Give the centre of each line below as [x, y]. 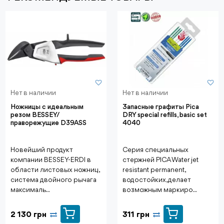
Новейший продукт [41, 150]
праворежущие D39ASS [48, 123]
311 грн [136, 215]
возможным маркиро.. [160, 190]
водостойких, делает [156, 180]
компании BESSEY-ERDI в [51, 160]
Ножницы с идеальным [47, 107]
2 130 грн [28, 215]
